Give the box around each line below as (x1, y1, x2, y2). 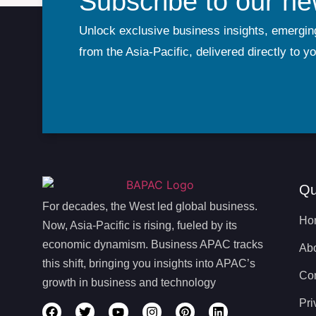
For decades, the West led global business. (42, 200, 257, 213)
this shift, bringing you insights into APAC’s (42, 257, 255, 270)
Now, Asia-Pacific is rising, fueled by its (42, 219, 237, 232)
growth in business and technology (42, 276, 216, 289)
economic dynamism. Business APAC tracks (42, 238, 263, 251)
